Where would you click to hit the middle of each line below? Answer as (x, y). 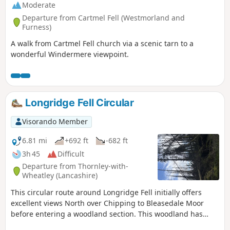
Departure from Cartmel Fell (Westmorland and (103, 17)
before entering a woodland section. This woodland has (107, 214)
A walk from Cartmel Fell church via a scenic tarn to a (102, 44)
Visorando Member (55, 122)
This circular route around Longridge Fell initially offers (106, 192)
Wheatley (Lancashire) (60, 176)
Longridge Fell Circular (78, 103)
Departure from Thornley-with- (75, 166)
